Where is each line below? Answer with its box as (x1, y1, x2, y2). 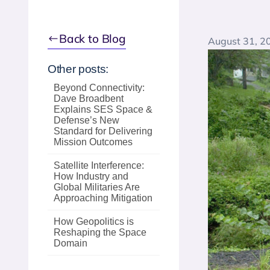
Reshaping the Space (54, 227, 146, 237)
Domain (54, 238, 87, 248)
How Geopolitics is (54, 216, 134, 227)
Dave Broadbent (54, 93, 124, 104)
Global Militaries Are (54, 182, 140, 192)
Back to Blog (58, 31, 126, 46)
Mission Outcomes (54, 137, 133, 147)
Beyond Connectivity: (54, 83, 145, 93)
